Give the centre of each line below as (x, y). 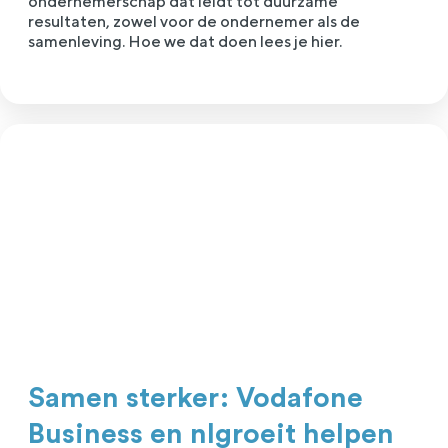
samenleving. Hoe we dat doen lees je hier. (185, 42)
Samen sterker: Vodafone (195, 398)
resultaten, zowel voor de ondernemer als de (194, 22)
